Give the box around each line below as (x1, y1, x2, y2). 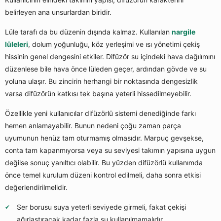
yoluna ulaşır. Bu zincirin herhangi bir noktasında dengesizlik (5, 77, 198, 86)
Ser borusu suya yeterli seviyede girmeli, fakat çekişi (17, 203, 186, 212)
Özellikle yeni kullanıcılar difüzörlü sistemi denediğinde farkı (5, 109, 196, 118)
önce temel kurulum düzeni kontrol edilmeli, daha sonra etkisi (5, 171, 201, 180)
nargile (172, 28, 195, 37)
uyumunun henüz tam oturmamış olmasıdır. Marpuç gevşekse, (5, 134, 204, 143)
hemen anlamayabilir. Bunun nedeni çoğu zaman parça (5, 121, 181, 130)
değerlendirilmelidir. (5, 183, 68, 192)
